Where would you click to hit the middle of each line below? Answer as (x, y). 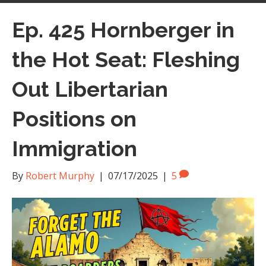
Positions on (74, 119)
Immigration (75, 148)
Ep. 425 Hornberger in (123, 30)
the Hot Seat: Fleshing (126, 59)
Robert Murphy (60, 176)
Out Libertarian (90, 89)
